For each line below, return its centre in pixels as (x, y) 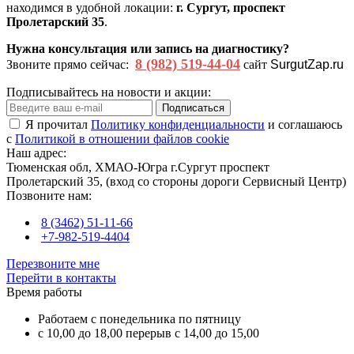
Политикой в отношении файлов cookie (122, 139)
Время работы (44, 292)
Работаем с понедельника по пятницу (139, 319)
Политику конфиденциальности (178, 125)
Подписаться (193, 108)
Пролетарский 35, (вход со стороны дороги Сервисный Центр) (176, 182)
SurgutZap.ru (307, 65)
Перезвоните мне (53, 264)
